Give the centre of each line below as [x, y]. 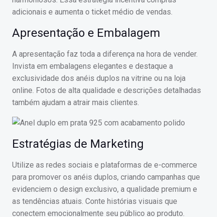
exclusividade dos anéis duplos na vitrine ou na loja [99, 78]
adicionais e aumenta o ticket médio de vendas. [92, 12]
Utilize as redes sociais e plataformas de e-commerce [105, 165]
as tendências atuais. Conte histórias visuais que [95, 201]
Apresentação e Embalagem [86, 33]
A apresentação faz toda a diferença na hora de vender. [105, 54]
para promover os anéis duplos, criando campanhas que [106, 177]
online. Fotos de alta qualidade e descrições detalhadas [107, 90]
